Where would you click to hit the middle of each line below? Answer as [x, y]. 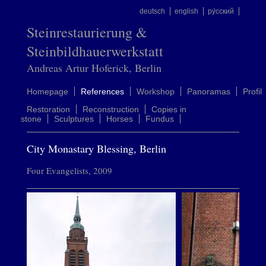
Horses [119, 119]
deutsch [153, 11]
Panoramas [208, 91]
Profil [252, 91]
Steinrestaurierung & [87, 32]
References [102, 91]
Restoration [48, 109]
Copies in [169, 109]
